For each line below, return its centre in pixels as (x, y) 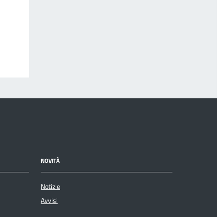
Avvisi (49, 201)
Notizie (50, 187)
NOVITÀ (50, 160)
